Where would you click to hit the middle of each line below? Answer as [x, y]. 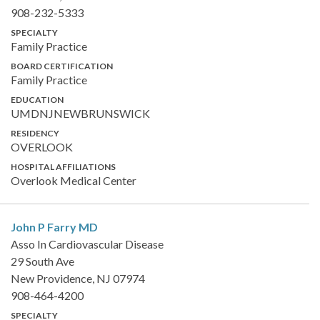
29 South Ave [42, 261]
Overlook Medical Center [74, 180]
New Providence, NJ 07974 [78, 278]
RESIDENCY [35, 133]
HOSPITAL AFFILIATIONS [63, 166]
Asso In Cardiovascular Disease [87, 244]
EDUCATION [37, 99]
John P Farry [45, 226]
